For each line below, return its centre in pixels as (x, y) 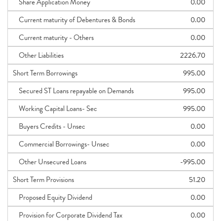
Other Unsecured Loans (50, 162)
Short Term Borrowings (45, 73)
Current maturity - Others (53, 37)
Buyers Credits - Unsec (49, 126)
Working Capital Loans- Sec (55, 109)
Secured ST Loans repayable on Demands (73, 91)
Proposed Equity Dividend (53, 197)
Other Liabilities (38, 55)
